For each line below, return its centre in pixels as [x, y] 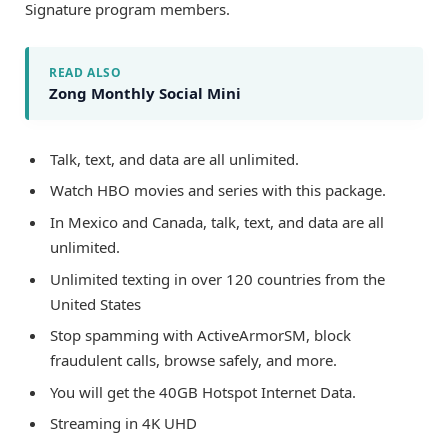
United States [95, 303]
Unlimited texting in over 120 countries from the [217, 278]
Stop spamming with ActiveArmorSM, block [200, 335]
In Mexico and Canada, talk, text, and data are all [217, 221]
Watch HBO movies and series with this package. [218, 190]
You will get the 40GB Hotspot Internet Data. [203, 391]
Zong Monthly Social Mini [145, 92]
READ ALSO [85, 72]
